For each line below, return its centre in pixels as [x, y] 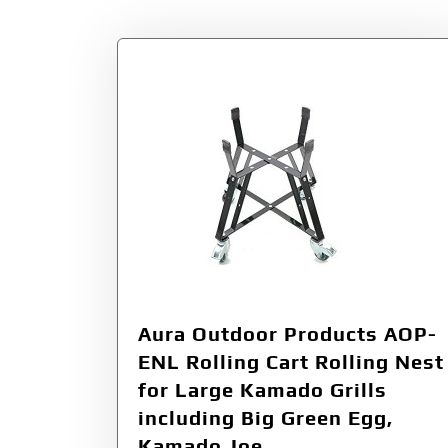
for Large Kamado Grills [262, 389]
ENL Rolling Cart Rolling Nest [291, 361]
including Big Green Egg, [265, 417]
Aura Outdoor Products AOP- [287, 333]
